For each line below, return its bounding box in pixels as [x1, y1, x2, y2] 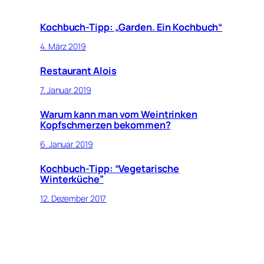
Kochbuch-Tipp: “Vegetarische [40, 162, 180, 176]
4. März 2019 [40, 40, 86, 52]
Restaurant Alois [40, 64, 117, 78]
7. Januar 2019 [40, 84, 91, 95]
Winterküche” [40, 173, 104, 186]
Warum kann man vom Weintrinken [40, 108, 197, 121]
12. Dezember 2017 [40, 192, 107, 204]
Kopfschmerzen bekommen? [40, 118, 171, 132]
